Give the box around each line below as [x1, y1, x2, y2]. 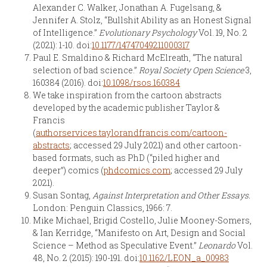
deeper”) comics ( [33, 164, 104, 176]
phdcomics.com [104, 164, 170, 176]
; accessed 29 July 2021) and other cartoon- [70, 139, 241, 151]
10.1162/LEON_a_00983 [139, 252, 229, 263]
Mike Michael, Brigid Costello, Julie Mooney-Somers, [33, 214, 252, 226]
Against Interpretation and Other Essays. [92, 189, 250, 201]
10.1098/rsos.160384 [103, 76, 180, 88]
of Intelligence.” [33, 26, 99, 38]
